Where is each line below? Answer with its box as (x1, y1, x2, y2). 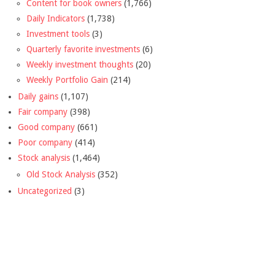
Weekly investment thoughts (26, 59, 133, 69)
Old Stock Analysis (26, 169, 95, 179)
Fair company (18, 106, 68, 117)
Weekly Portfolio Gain (26, 74, 108, 85)
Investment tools (26, 28, 90, 39)
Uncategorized (18, 185, 72, 196)
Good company (18, 122, 75, 132)
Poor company (18, 137, 72, 147)
